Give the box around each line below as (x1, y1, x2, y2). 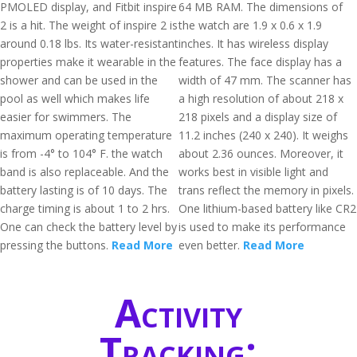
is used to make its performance (178, 219, 346, 234)
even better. (178, 237, 243, 253)
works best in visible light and (178, 164, 328, 179)
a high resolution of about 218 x (178, 91, 343, 106)
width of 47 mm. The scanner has (178, 73, 351, 88)
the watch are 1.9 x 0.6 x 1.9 (178, 18, 322, 33)
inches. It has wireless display (178, 36, 328, 51)
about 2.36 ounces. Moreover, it (178, 146, 343, 161)
